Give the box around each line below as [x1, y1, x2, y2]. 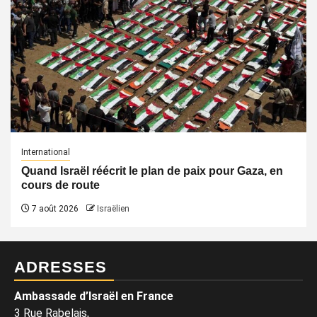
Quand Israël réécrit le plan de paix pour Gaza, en [21, 164, 283, 177]
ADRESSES [14, 258, 107, 276]
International [21, 146, 70, 157]
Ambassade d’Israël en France [14, 289, 173, 303]
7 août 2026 [30, 203, 79, 214]
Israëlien [97, 203, 129, 214]
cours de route [21, 178, 100, 191]
